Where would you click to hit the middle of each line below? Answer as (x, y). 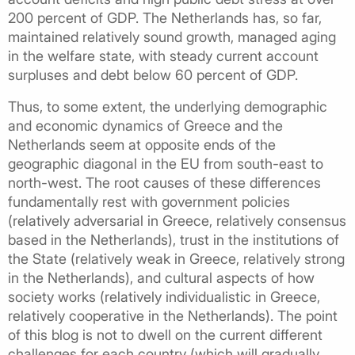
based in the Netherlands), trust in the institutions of (174, 239)
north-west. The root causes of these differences (164, 182)
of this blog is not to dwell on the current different (165, 334)
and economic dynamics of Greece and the (145, 125)
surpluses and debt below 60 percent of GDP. (153, 74)
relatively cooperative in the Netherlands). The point (173, 315)
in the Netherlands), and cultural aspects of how (161, 277)
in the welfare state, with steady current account (163, 55)
